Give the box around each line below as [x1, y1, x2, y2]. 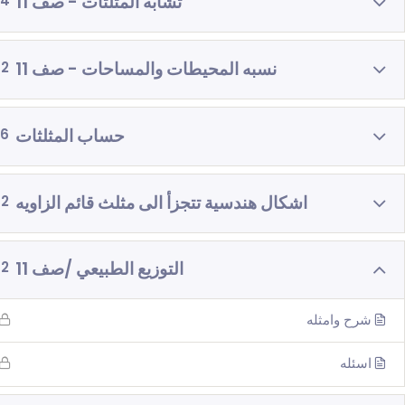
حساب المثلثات [15, 124, 125, 148]
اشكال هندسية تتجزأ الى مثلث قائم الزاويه [15, 191, 307, 215]
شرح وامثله [306, 310, 372, 329]
